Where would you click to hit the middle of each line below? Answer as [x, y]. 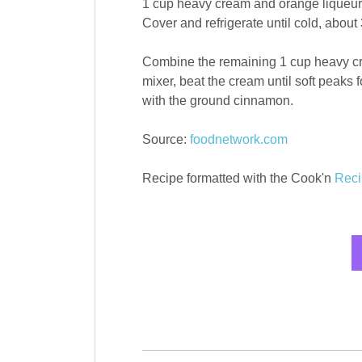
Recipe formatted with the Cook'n [238, 179]
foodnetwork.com [238, 140]
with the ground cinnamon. [217, 101]
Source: [166, 140]
